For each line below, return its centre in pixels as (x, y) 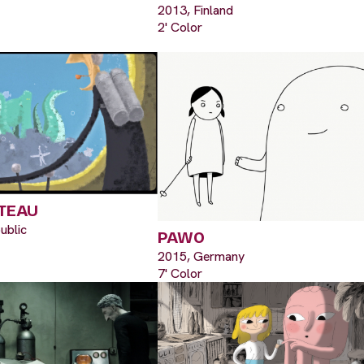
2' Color (180, 28)
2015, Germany (201, 256)
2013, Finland (195, 11)
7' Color (180, 273)
